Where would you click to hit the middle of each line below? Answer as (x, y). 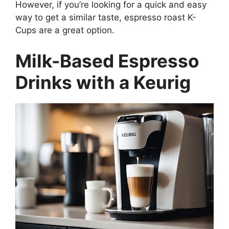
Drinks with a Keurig (103, 82)
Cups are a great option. (65, 30)
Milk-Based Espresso (107, 61)
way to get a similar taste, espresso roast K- (106, 18)
